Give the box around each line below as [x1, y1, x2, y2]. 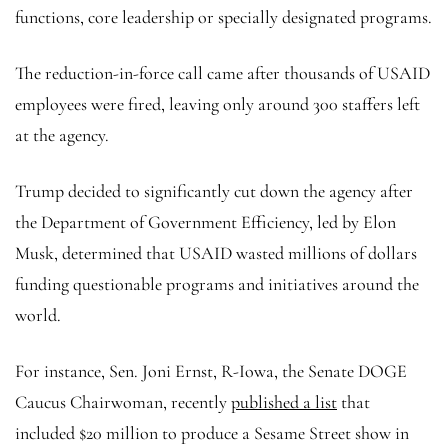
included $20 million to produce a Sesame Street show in [15, 421, 409, 444]
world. [15, 303, 61, 326]
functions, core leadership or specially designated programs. [15, 5, 432, 28]
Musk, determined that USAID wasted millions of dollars [15, 241, 417, 264]
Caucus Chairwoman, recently [15, 390, 231, 413]
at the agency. [15, 123, 109, 146]
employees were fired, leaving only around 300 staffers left [15, 92, 420, 115]
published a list [231, 390, 337, 413]
